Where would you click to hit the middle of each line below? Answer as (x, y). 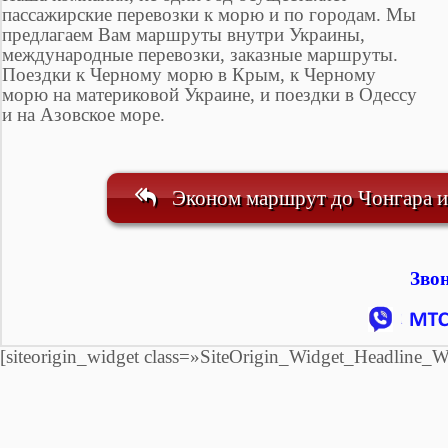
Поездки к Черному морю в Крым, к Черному (189, 74)
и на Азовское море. (83, 114)
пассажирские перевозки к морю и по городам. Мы (209, 14)
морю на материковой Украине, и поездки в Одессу (209, 94)
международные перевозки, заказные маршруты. (200, 54)
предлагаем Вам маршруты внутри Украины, (183, 34)
